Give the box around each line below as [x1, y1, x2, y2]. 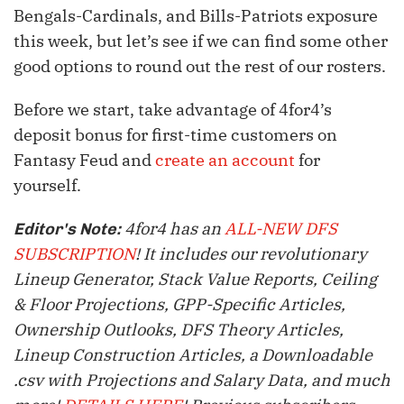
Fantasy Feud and [14, 150, 155, 171]
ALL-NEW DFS [225, 218, 337, 240]
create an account [155, 150, 295, 171]
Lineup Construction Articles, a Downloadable [14, 344, 372, 366]
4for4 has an [121, 218, 225, 240]
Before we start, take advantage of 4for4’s [14, 99, 332, 121]
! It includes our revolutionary [135, 243, 367, 265]
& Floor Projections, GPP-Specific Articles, [14, 294, 345, 316]
